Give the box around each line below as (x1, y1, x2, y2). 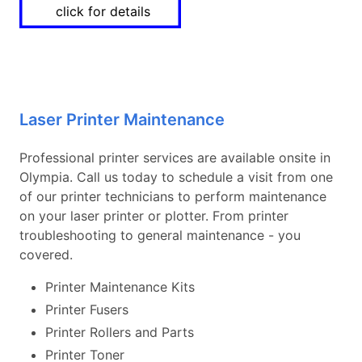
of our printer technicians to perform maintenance (19, 188, 326, 204)
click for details (56, 3, 150, 19)
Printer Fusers (45, 301, 128, 318)
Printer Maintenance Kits (45, 279, 195, 295)
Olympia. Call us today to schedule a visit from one (19, 169, 333, 185)
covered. (19, 246, 73, 263)
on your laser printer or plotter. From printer (19, 208, 288, 224)
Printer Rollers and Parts (45, 324, 194, 340)
